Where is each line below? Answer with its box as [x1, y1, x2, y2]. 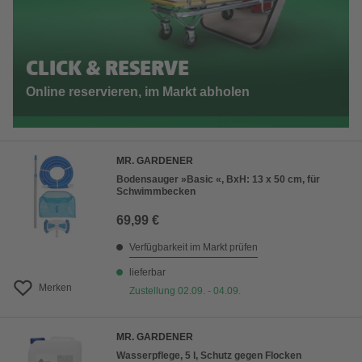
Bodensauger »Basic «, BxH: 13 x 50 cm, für [116, 174, 320, 186]
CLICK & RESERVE [26, 58, 189, 82]
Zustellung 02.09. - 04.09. [129, 285, 241, 297]
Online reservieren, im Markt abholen [26, 85, 250, 99]
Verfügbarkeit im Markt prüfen [129, 242, 258, 254]
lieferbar [129, 267, 166, 279]
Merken [39, 282, 72, 294]
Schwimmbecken [116, 186, 196, 198]
